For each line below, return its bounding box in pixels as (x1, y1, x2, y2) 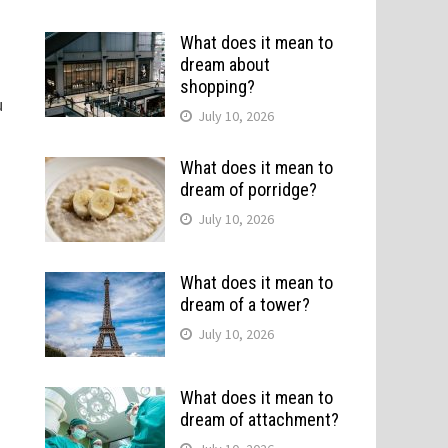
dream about (179, 54, 270, 75)
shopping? (179, 76, 255, 97)
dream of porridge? (179, 179, 317, 200)
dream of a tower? (179, 294, 310, 315)
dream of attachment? (179, 409, 339, 430)
